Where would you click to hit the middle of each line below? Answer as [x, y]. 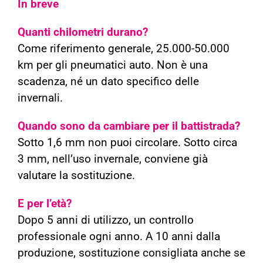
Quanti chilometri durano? [83, 33]
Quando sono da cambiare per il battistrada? [129, 127]
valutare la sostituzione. [76, 176]
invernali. [40, 98]
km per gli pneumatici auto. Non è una [113, 65]
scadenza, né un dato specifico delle [108, 82]
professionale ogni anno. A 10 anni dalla [119, 237]
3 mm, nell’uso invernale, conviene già [113, 159]
